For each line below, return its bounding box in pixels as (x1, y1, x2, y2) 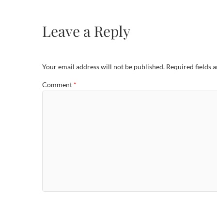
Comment (42, 80, 74, 89)
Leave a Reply (42, 21, 130, 41)
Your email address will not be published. (42, 62, 165, 71)
